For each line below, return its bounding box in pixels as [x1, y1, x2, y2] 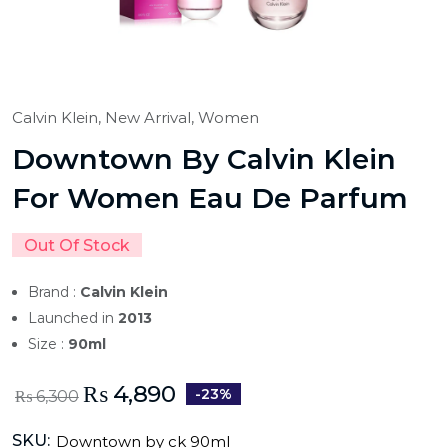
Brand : [28, 283, 80, 302]
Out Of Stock [24, 236, 130, 256]
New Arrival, [105, 108, 198, 128]
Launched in [28, 309, 118, 328]
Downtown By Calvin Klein [12, 142, 396, 177]
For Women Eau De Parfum [12, 181, 408, 216]
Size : [28, 335, 68, 354]
